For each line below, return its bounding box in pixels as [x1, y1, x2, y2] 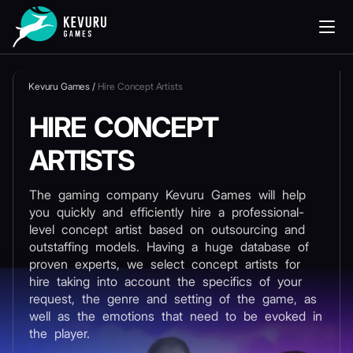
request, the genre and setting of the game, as [29, 291, 317, 307]
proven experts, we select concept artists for [29, 256, 300, 272]
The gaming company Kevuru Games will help [29, 187, 306, 203]
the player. [29, 325, 90, 341]
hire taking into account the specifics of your [29, 273, 302, 289]
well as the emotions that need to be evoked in [29, 308, 322, 324]
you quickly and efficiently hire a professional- [29, 204, 304, 220]
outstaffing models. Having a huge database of [29, 239, 309, 255]
